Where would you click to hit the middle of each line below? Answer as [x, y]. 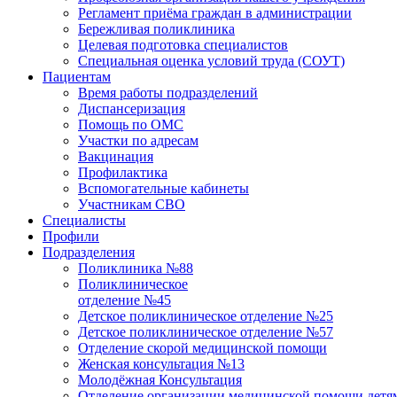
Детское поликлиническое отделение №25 [206, 316]
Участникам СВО [132, 204]
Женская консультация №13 [161, 364]
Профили [71, 236]
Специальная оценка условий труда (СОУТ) [211, 61]
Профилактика [123, 172]
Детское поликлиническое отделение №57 [206, 332]
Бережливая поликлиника [156, 29]
